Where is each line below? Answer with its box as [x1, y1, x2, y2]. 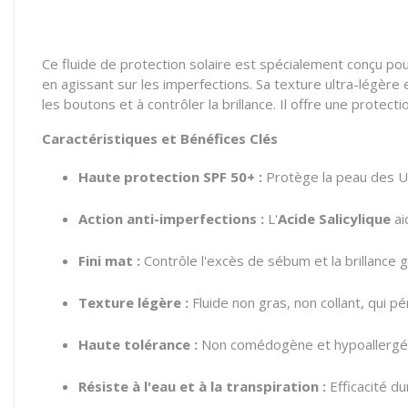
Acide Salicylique [278, 209, 391, 228]
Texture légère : [78, 293, 189, 311]
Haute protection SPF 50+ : [78, 168, 262, 186]
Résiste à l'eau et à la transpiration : [78, 377, 326, 395]
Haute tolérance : [78, 335, 198, 353]
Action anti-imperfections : [78, 209, 264, 228]
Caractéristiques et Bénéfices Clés [42, 129, 278, 148]
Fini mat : [78, 251, 140, 270]
